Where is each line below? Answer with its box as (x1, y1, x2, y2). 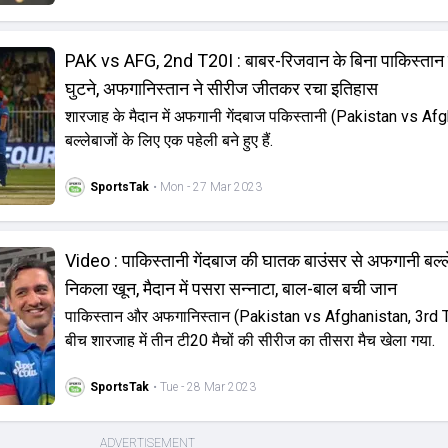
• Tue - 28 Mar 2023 (152, 380, 256, 394)
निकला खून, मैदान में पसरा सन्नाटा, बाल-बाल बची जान (64, 278, 397, 299)
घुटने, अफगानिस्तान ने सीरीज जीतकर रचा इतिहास (64, 78, 378, 99)
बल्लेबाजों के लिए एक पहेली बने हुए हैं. (64, 131, 273, 150)
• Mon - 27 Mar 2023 (152, 180, 262, 194)
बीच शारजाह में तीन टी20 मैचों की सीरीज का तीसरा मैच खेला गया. (64, 331, 435, 350)
